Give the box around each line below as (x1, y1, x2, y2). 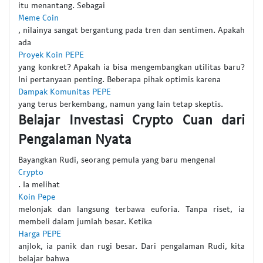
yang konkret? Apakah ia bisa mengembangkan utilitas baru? (18, 62, 245, 72)
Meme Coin (18, 12, 59, 23)
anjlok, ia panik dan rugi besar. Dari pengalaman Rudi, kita (18, 240, 245, 251)
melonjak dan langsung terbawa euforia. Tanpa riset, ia (18, 203, 245, 214)
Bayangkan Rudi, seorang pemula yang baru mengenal (18, 154, 215, 164)
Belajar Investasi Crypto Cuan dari (18, 111, 245, 128)
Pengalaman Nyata (18, 130, 131, 147)
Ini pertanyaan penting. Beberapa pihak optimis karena (18, 74, 221, 85)
